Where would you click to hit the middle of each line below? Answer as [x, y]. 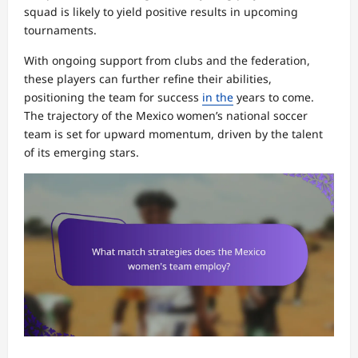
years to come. [274, 97]
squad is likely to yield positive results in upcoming [161, 12]
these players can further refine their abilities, [148, 79]
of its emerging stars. [82, 153]
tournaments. [60, 30]
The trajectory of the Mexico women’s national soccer [166, 116]
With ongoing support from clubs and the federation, [167, 61]
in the [218, 97]
